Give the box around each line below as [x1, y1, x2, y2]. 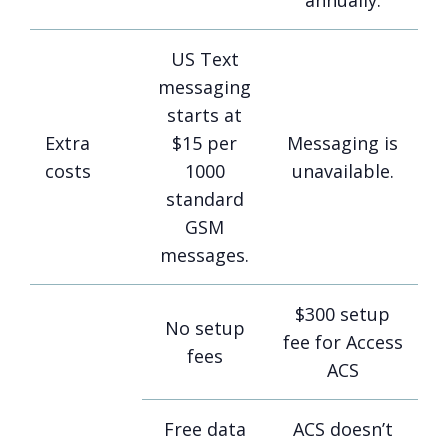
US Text [170, 47, 239, 72]
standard [165, 187, 244, 212]
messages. [160, 243, 249, 268]
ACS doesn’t [292, 417, 393, 442]
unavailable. [291, 159, 394, 184]
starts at [167, 103, 242, 128]
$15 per [172, 131, 237, 156]
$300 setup [295, 302, 390, 327]
